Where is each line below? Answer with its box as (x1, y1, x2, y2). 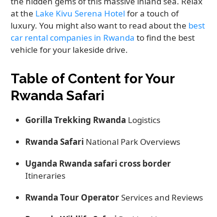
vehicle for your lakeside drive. (11, 44, 128, 56)
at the (11, 8, 36, 19)
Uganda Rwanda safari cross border (25, 158, 171, 170)
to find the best (135, 32, 195, 44)
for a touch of (125, 8, 179, 19)
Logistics (126, 114, 161, 126)
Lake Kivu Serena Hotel (35, 8, 125, 19)
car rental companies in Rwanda (11, 32, 135, 44)
